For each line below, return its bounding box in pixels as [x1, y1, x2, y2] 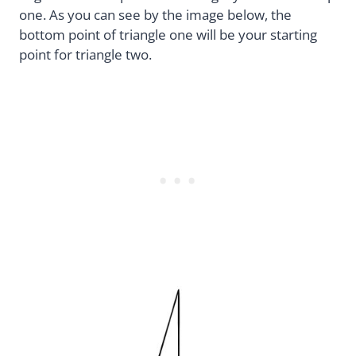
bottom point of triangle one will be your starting [19, 25, 317, 44]
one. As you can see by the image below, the [19, 6, 292, 25]
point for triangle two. [19, 45, 152, 64]
